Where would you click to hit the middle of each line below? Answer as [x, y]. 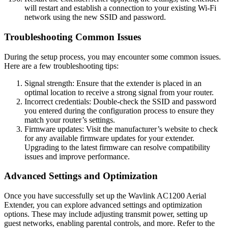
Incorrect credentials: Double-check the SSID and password [120, 101]
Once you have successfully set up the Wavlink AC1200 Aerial [105, 196]
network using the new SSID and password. [95, 17]
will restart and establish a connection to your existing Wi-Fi [120, 8]
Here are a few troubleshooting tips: [61, 66]
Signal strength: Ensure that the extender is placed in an [113, 83]
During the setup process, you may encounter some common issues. [112, 56]
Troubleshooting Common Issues [73, 37]
